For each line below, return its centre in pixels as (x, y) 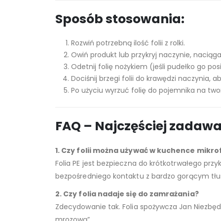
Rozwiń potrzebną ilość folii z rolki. (128, 43)
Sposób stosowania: (120, 19)
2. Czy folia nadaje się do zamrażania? (127, 194)
